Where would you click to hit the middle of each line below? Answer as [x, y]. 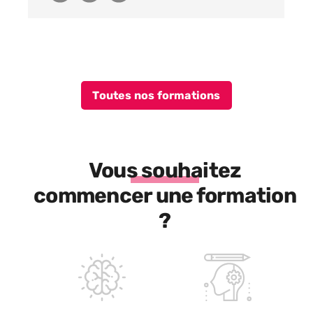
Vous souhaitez [165, 170]
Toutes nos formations [156, 95]
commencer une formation [165, 196]
